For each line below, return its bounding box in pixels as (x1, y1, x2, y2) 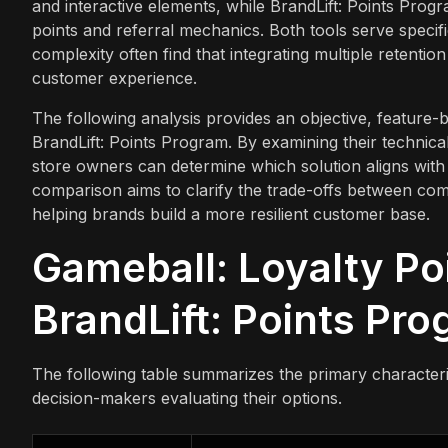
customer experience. (32, 67, 197, 88)
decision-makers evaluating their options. (32, 387, 342, 408)
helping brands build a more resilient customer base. (32, 203, 430, 224)
